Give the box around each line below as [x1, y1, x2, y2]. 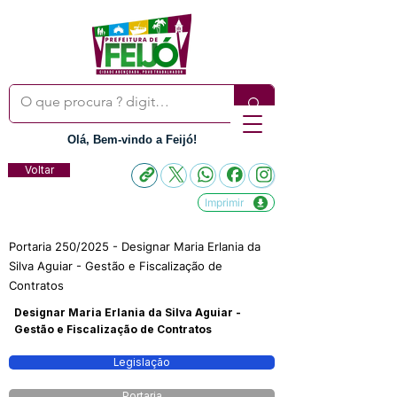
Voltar [24, 164, 54, 176]
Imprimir [205, 196, 244, 209]
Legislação [113, 356, 170, 369]
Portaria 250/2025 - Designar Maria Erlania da [9, 239, 261, 253]
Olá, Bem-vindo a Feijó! [67, 133, 197, 146]
